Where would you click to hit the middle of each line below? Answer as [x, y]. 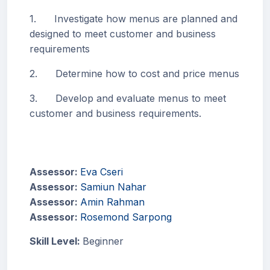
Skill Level [53, 241]
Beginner [103, 241]
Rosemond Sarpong [126, 217]
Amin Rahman [112, 202]
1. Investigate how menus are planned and [133, 19]
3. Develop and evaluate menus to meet [128, 98]
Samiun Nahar [113, 187]
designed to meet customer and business [123, 34]
